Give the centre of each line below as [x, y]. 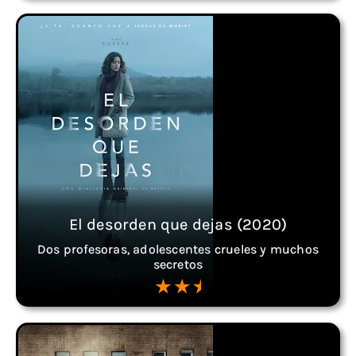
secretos [178, 264]
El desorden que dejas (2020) [178, 224]
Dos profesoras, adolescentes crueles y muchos [178, 249]
